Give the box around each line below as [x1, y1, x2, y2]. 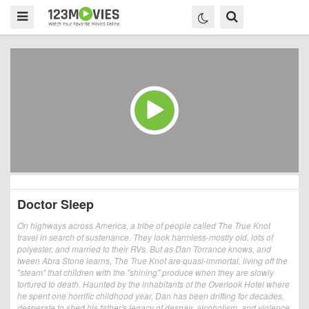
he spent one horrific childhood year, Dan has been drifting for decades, [17, 290, 284, 301]
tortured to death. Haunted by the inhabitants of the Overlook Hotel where [17, 278, 290, 290]
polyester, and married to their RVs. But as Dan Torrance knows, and [17, 243, 271, 255]
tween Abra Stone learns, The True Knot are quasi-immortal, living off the [17, 255, 288, 266]
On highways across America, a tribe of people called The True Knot [17, 219, 270, 231]
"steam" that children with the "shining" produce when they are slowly [17, 266, 274, 278]
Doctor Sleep [17, 195, 94, 213]
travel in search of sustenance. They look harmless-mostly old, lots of [17, 231, 273, 243]
